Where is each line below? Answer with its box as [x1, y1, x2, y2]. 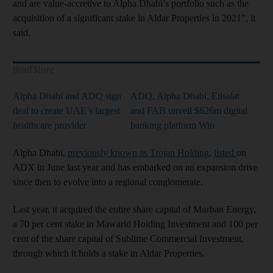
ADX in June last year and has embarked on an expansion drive [13, 161, 258, 172]
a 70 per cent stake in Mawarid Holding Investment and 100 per [13, 218, 258, 229]
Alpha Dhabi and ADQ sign [13, 90, 121, 101]
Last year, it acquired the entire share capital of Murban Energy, [13, 204, 256, 214]
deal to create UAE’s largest [13, 105, 120, 116]
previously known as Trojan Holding [68, 147, 209, 158]
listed [214, 147, 236, 158]
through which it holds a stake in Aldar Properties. [13, 247, 205, 258]
